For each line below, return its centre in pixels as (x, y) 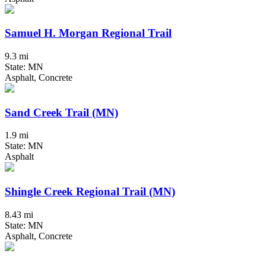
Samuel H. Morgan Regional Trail (88, 33)
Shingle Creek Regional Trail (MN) (90, 192)
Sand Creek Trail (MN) (61, 112)
